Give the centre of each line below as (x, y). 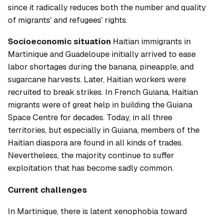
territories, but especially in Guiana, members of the (104, 130)
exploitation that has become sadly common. (91, 168)
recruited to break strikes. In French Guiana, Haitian (103, 92)
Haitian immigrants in (151, 42)
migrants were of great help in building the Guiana (100, 105)
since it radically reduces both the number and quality (107, 8)
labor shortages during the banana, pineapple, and (101, 67)
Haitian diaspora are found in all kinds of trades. (95, 143)
